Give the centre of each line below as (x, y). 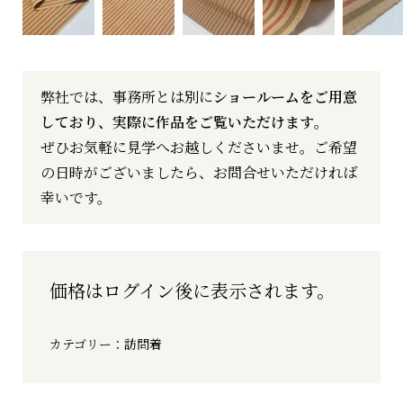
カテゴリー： (86, 344)
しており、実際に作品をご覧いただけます (177, 122)
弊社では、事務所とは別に (126, 97)
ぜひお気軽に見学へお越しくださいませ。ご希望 (198, 148)
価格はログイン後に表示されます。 (192, 291)
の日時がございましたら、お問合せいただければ (198, 173)
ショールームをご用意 (285, 97)
